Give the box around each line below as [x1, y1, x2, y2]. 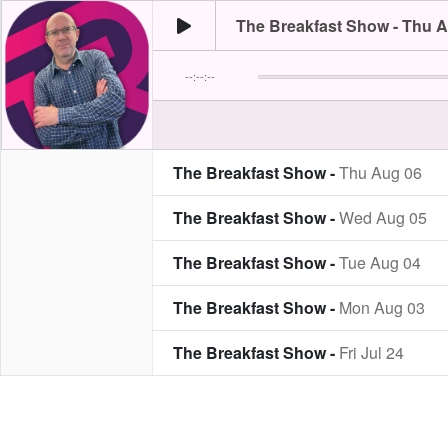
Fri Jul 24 [339, 341, 404, 364]
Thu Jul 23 [339, 386, 414, 409]
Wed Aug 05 [339, 206, 427, 229]
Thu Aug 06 [339, 161, 422, 184]
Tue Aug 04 [339, 251, 421, 274]
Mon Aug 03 [339, 296, 425, 319]
